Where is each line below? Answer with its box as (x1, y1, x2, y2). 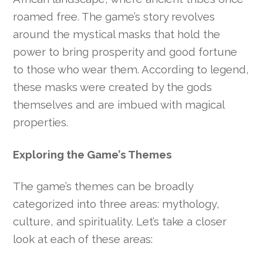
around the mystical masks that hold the (13, 28, 221, 41)
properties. (13, 116, 69, 129)
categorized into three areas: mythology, (13, 197, 220, 210)
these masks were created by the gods (13, 80, 213, 94)
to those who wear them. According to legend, (13, 63, 249, 76)
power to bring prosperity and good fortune (13, 45, 238, 59)
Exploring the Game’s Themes (13, 147, 173, 161)
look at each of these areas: (13, 232, 153, 245)
